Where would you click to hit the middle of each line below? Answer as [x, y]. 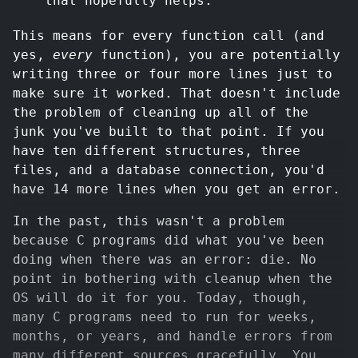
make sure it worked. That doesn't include [177, 93]
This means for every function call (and [169, 35]
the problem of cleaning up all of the [161, 112]
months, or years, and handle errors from [173, 336]
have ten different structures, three [157, 150]
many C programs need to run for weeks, [165, 316]
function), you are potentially [217, 54]
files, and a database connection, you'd [169, 169]
